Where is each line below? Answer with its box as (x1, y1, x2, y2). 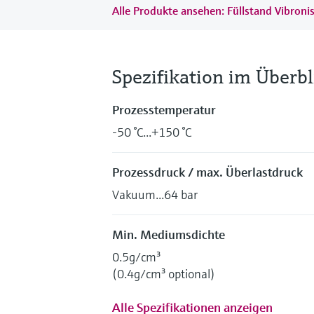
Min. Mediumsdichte (112, 226, 225, 243)
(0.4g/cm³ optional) (112, 265, 215, 282)
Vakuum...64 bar (112, 186, 198, 203)
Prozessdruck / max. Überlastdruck (112, 163, 303, 180)
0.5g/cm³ (112, 248, 161, 265)
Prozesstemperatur (112, 101, 216, 118)
